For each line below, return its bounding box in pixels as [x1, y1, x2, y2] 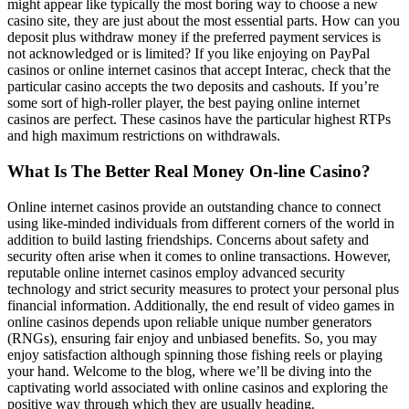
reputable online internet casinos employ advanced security [7, 264, 345, 280]
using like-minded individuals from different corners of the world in [7, 215, 394, 231]
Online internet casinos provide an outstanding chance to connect [7, 198, 381, 215]
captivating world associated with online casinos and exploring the [7, 379, 388, 395]
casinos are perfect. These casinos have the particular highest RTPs [7, 111, 391, 128]
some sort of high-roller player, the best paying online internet [7, 95, 360, 111]
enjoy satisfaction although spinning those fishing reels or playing [7, 346, 383, 362]
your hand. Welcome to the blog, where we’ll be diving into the [7, 362, 372, 379]
